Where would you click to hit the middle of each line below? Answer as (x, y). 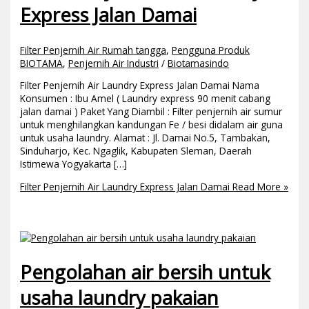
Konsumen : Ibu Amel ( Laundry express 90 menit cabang (146, 99)
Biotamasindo (199, 63)
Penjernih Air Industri (114, 63)
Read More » (259, 186)
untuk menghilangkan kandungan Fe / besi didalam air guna (152, 125)
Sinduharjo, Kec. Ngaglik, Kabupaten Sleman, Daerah (136, 151)
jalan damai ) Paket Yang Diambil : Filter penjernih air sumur (151, 112)
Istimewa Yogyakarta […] (74, 164)
